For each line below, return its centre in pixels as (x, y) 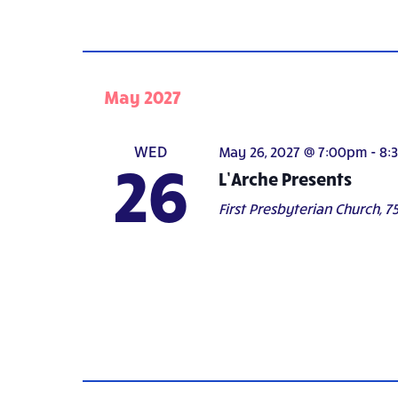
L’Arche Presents (285, 178)
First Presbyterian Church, (301, 208)
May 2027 (143, 96)
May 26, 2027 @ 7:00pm (292, 151)
